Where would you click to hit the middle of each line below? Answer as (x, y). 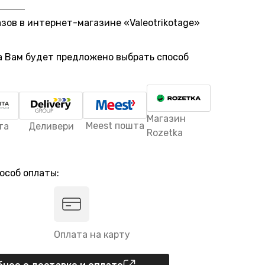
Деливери (51, 126)
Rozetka (165, 133)
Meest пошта (115, 126)
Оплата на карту (92, 235)
